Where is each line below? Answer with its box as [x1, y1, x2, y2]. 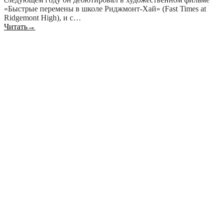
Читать [4, 22, 27, 31]
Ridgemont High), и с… [4, 13, 81, 22]
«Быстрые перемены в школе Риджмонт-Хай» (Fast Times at [4, 4, 206, 13]
